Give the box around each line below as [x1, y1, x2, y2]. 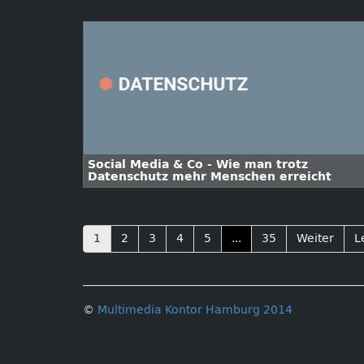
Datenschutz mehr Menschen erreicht [88, 170, 331, 184]
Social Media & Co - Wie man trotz [88, 158, 308, 171]
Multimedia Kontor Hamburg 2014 [97, 303, 292, 317]
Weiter [297, 232, 334, 245]
